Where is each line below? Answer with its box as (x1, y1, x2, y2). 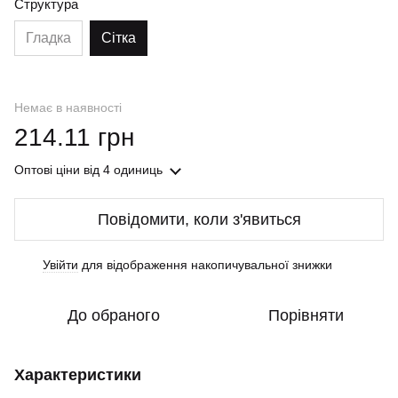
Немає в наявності (14, 100, 122, 115)
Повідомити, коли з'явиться (97, 211, 301, 228)
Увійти (43, 258, 78, 272)
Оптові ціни (14, 163, 80, 177)
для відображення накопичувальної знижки (78, 258, 332, 272)
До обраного (68, 306, 160, 324)
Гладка (26, 30, 71, 45)
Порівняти (267, 306, 344, 324)
